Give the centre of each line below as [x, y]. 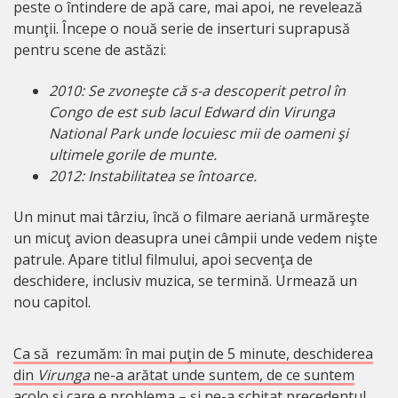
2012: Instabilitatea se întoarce [151, 176]
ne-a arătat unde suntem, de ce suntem [222, 375]
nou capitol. [52, 302]
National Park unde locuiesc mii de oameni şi [199, 134]
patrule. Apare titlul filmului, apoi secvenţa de [163, 260]
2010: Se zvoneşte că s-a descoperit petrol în [197, 91]
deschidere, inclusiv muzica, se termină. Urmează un [185, 281]
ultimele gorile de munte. [133, 155]
